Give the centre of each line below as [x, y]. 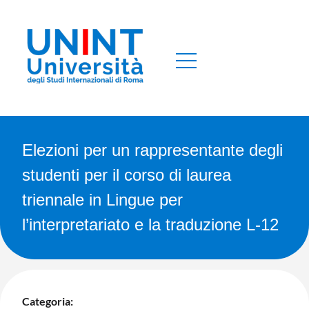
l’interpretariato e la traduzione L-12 [150, 224]
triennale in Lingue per [102, 199]
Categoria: [48, 301]
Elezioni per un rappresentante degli [152, 150]
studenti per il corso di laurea [127, 175]
